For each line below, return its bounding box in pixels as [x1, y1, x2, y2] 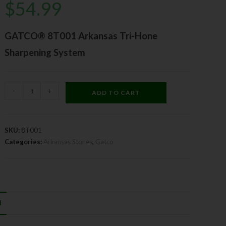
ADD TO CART [92, 89, 141, 96]
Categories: [5, 138, 44, 146]
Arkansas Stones [43, 138, 93, 146]
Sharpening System [5, 47, 86, 58]
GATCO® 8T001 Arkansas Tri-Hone [5, 30, 158, 41]
